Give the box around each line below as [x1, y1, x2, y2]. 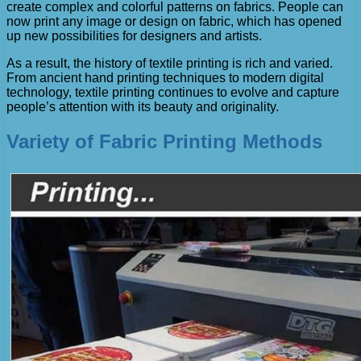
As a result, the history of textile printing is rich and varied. [6, 56, 333, 71]
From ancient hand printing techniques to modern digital [6, 71, 324, 85]
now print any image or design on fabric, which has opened [6, 15, 342, 29]
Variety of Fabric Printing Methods [6, 130, 322, 152]
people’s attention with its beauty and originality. [6, 100, 279, 114]
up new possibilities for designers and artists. [6, 29, 262, 44]
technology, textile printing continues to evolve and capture [6, 85, 339, 100]
